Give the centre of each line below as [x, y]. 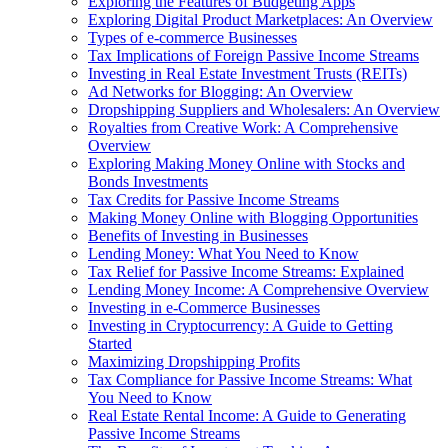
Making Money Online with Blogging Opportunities [253, 217]
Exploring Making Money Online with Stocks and [246, 163]
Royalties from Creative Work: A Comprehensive [243, 127]
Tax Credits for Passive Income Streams [213, 199]
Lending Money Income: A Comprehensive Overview [258, 289]
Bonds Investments [148, 181]
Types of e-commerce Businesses [192, 37]
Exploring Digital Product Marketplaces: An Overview [260, 19]
